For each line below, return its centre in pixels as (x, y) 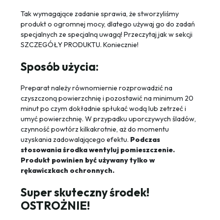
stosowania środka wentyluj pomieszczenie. (98, 150)
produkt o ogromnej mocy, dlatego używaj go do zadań (108, 24)
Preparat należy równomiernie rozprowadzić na (96, 88)
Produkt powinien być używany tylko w (88, 160)
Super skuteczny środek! (85, 192)
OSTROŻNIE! (55, 206)
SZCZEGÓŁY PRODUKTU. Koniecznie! (80, 45)
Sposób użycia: (60, 67)
